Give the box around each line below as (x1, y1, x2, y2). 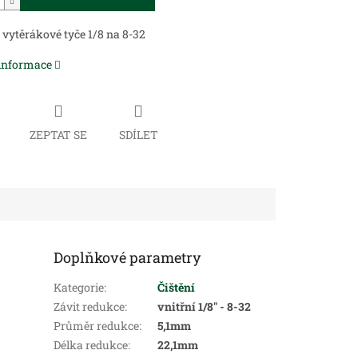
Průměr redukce (54, 317, 140, 333)
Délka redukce (54, 336, 129, 352)
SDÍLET (118, 126, 158, 142)
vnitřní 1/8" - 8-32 (157, 298, 252, 314)
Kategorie (54, 279, 105, 295)
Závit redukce (54, 298, 125, 314)
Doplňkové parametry (54, 247, 201, 267)
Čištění (157, 279, 196, 295)
